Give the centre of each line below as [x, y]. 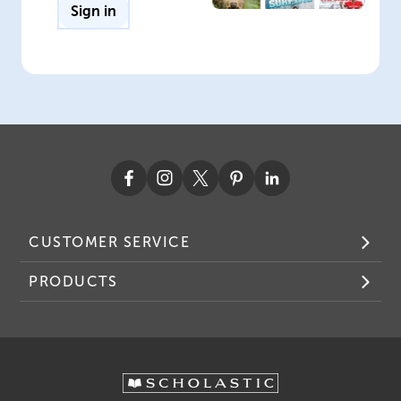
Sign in [94, 11]
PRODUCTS [73, 282]
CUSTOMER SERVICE [110, 242]
